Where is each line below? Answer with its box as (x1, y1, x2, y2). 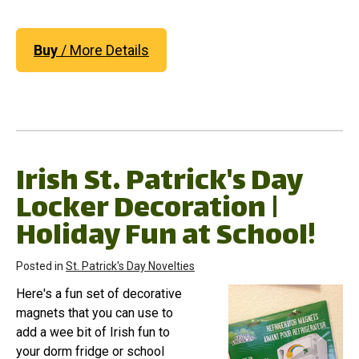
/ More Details (58, 41, 149, 58)
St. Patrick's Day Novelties (66, 259, 195, 272)
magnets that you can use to (16, 305, 173, 321)
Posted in (16, 259, 66, 272)
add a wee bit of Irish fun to (16, 324, 170, 340)
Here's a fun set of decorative (16, 285, 182, 301)
